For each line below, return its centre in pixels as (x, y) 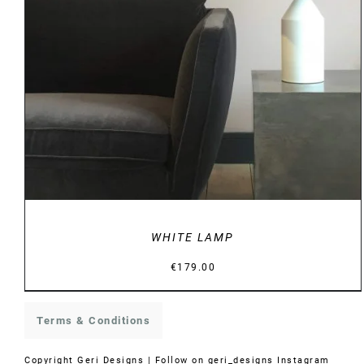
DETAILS (193, 35)
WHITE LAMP (193, 237)
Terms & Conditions (93, 320)
